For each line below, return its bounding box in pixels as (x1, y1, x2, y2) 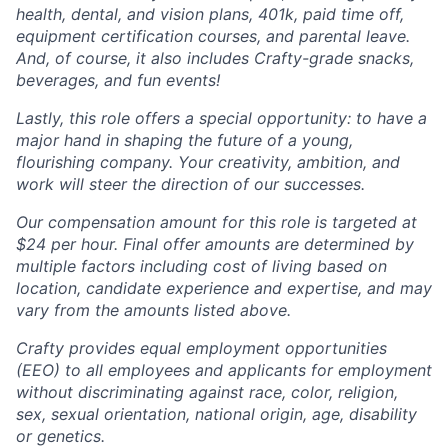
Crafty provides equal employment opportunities (16, 338, 387, 358)
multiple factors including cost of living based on (16, 256, 387, 276)
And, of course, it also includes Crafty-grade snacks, (16, 48, 414, 68)
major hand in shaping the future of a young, (16, 130, 353, 150)
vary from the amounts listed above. (16, 300, 291, 320)
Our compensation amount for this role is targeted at (16, 212, 417, 232)
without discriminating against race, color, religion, (16, 382, 398, 402)
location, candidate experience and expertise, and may (16, 278, 432, 298)
